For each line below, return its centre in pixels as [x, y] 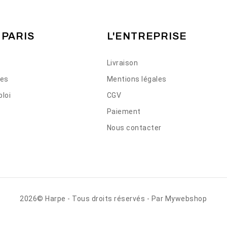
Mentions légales [137, 79]
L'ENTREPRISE [147, 36]
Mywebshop [186, 199]
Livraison [122, 63]
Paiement [124, 112]
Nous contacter [134, 128]
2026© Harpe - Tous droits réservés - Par [92, 199]
